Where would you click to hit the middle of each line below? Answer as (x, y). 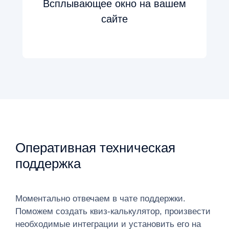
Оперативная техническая (95, 148)
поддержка (48, 164)
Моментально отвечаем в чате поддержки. (100, 199)
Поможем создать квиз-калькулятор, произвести (113, 212)
